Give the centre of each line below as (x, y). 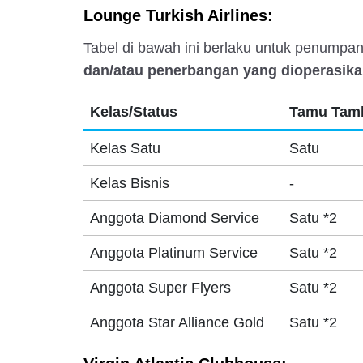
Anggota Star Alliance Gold (177, 322)
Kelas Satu (125, 148)
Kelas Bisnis (129, 183)
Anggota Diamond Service (174, 218)
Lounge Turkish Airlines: (178, 15)
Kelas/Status (133, 112)
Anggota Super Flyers (160, 288)
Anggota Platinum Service (173, 253)
